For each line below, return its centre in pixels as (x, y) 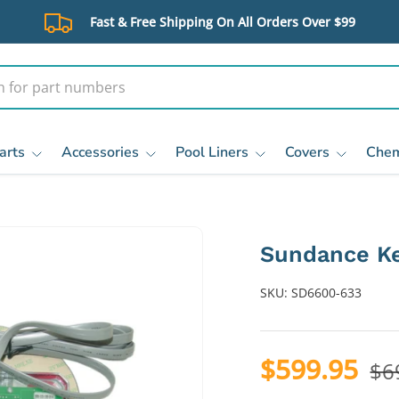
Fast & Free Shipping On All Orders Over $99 (223, 21)
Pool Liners (212, 152)
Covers (307, 152)
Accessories (100, 152)
